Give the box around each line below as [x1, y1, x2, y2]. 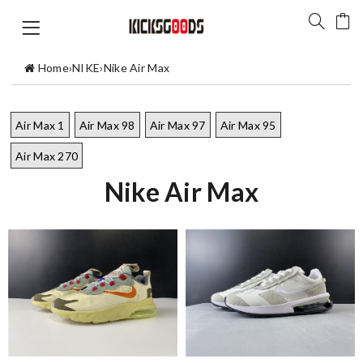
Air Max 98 [79, 118, 135, 133]
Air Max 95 [220, 118, 276, 133]
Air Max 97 [149, 118, 206, 133]
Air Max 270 [15, 149, 79, 164]
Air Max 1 [15, 118, 65, 133]
